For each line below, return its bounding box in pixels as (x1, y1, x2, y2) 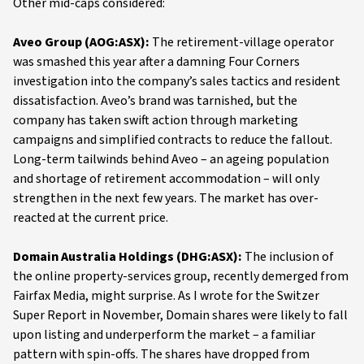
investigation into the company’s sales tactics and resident (13, 72, 340, 90)
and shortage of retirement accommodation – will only (13, 170, 319, 188)
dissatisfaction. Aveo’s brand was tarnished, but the (13, 92, 297, 110)
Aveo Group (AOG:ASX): (13, 33, 149, 51)
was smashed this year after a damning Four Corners (13, 53, 300, 71)
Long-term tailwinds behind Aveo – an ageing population (13, 150, 329, 168)
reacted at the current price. (13, 209, 168, 227)
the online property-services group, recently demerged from (13, 267, 349, 285)
